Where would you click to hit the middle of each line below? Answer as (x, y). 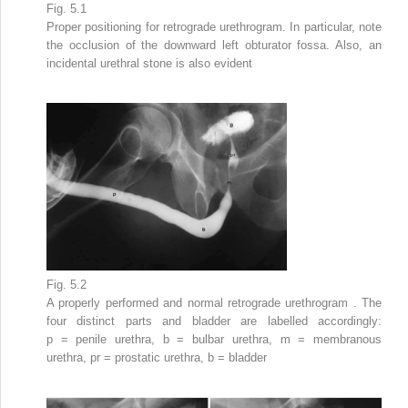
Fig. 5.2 (66, 284)
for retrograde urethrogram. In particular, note (264, 26)
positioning (115, 26)
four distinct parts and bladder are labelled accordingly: (214, 321)
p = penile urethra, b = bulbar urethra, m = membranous (214, 339)
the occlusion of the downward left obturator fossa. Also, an (214, 45)
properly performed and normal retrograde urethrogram (206, 302)
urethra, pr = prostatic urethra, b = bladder (157, 357)
